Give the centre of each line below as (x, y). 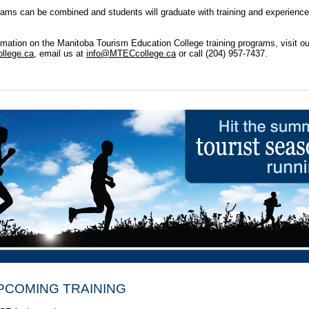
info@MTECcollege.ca (131, 53)
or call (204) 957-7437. (225, 53)
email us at (61, 53)
